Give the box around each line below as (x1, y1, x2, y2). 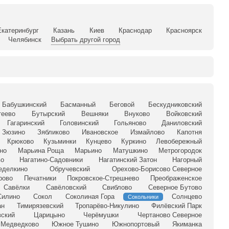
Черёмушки (83, 211, 119, 219)
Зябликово (37, 128, 70, 136)
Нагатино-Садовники (19, 156, 83, 164)
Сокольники (128, 194, 158, 200)
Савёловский (45, 184, 86, 192)
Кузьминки (43, 138, 76, 146)
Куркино (121, 138, 146, 146)
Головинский (60, 119, 99, 127)
